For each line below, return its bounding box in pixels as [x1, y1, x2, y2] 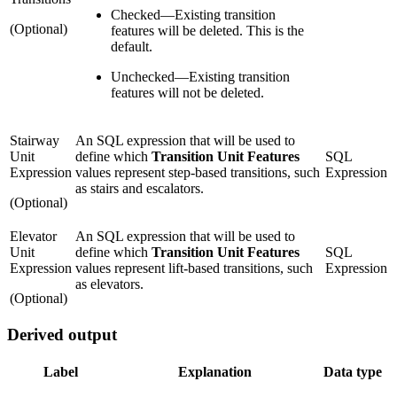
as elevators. [75, 276, 144, 292]
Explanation [178, 364, 252, 380]
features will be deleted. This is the [111, 22, 304, 38]
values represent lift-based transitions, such [75, 260, 313, 276]
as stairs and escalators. [75, 180, 204, 196]
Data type [323, 364, 382, 380]
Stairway [10, 132, 59, 148]
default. [111, 38, 152, 54]
